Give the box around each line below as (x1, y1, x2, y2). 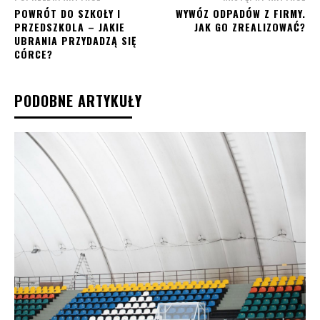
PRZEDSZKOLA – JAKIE (14, 19, 125, 34)
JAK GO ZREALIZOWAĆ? (194, 19, 306, 34)
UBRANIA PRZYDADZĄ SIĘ (14, 33, 136, 48)
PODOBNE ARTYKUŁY (14, 90, 142, 111)
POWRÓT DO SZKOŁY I (14, 6, 121, 21)
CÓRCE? (14, 46, 53, 61)
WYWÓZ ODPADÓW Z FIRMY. (175, 6, 306, 21)
